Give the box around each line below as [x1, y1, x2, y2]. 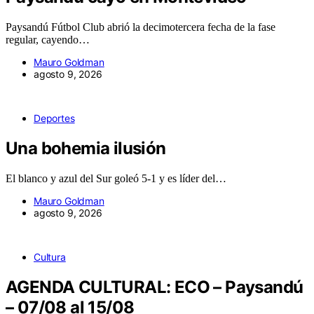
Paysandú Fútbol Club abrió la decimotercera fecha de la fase [6, 21, 275, 34]
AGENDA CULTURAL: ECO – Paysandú [6, 277, 303, 298]
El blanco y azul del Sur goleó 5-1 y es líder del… [6, 172, 226, 185]
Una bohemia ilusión [6, 138, 166, 159]
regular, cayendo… [6, 34, 90, 46]
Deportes [34, 112, 75, 125]
